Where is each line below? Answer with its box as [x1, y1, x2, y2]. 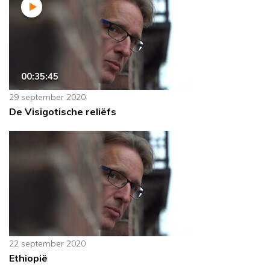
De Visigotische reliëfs [9, 105, 116, 118]
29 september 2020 [9, 92, 86, 103]
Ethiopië [9, 252, 48, 265]
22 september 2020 [9, 238, 86, 250]
